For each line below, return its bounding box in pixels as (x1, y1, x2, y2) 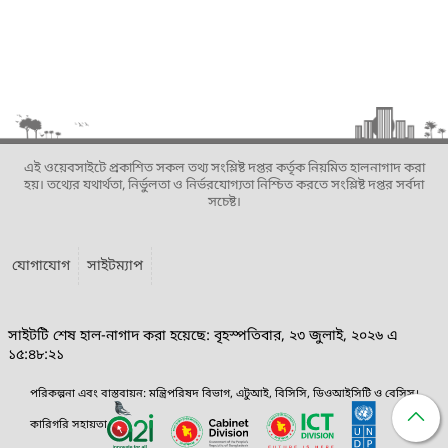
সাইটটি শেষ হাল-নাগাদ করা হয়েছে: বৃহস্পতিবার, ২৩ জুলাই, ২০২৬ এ (8, 326, 398, 346)
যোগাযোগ (12, 256, 70, 276)
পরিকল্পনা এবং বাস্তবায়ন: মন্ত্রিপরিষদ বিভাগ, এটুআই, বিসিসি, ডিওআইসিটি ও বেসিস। (29, 386, 419, 401)
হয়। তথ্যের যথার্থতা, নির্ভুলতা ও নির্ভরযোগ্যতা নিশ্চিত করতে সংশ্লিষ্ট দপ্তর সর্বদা (24, 176, 424, 194)
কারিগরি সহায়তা (29, 418, 107, 433)
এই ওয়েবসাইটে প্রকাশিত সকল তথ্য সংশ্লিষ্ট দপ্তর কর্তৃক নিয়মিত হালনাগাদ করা (23, 159, 425, 177)
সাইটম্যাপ (87, 256, 143, 276)
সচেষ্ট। (207, 193, 241, 211)
